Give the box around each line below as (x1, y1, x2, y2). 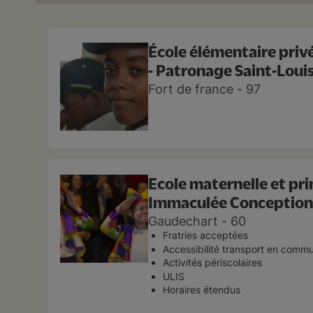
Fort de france (148, 82, 233, 96)
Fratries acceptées (163, 229, 248, 241)
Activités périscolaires (163, 256, 262, 268)
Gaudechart (148, 214, 218, 228)
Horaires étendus (163, 284, 240, 296)
